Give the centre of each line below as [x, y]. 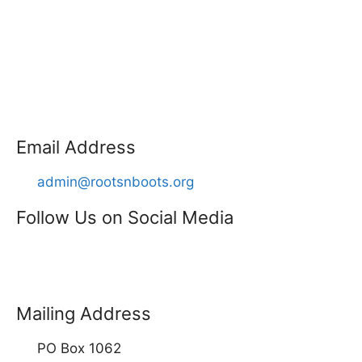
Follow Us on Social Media [125, 218]
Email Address [76, 147]
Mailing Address [84, 314]
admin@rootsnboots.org [116, 182]
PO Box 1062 [80, 349]
